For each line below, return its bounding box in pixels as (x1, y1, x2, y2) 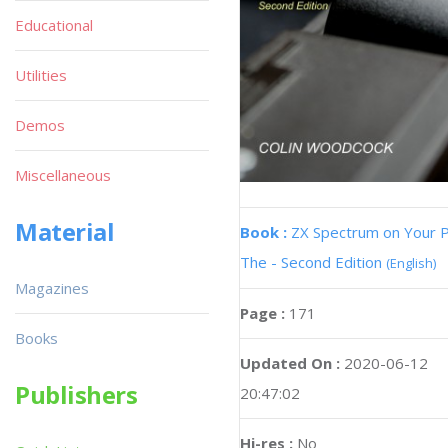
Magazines (15, 278, 89, 298)
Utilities (15, 65, 67, 85)
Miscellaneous (15, 165, 111, 185)
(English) (386, 253, 436, 272)
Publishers (15, 378, 138, 411)
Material (15, 215, 115, 248)
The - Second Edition (240, 251, 386, 272)
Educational (15, 15, 93, 35)
